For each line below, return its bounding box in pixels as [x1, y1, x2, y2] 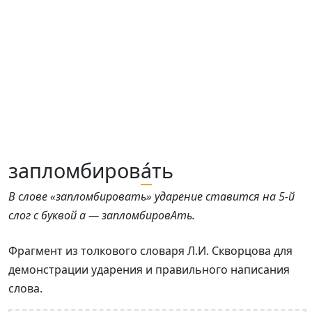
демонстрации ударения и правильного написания [8, 262, 290, 277]
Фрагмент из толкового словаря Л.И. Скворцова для [8, 243, 292, 258]
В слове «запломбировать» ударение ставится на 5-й [8, 189, 295, 204]
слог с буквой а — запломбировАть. [8, 208, 195, 223]
